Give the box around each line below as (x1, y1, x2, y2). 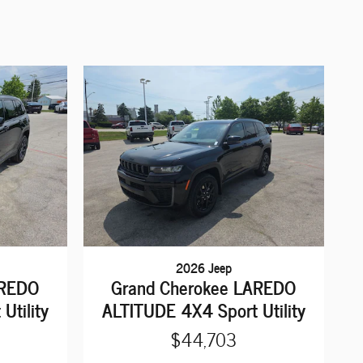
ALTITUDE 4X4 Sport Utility (101, 294, 305, 324)
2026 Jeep (175, 256, 232, 278)
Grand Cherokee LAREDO (111, 271, 297, 301)
